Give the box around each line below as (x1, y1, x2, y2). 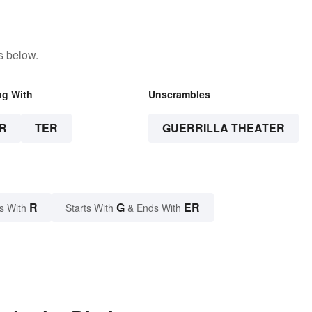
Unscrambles (148, 87, 210, 102)
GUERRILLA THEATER (162, 120, 285, 136)
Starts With (65, 201, 116, 215)
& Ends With (125, 201, 184, 215)
